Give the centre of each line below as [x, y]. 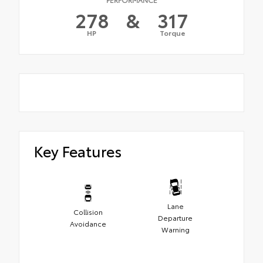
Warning [175, 230]
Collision [88, 212]
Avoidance [88, 224]
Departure [175, 218]
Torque [173, 32]
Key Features [78, 150]
